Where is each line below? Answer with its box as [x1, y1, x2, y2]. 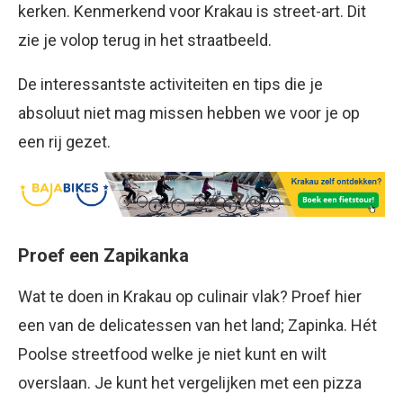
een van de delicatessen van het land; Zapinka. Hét [18, 316, 377, 336]
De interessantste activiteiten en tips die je [18, 75, 323, 94]
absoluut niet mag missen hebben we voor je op [18, 103, 360, 122]
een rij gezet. [18, 132, 111, 151]
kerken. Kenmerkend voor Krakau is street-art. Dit [18, 2, 366, 21]
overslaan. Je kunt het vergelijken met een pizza [18, 373, 362, 393]
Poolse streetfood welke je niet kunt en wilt [18, 345, 327, 364]
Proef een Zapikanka [18, 245, 189, 267]
